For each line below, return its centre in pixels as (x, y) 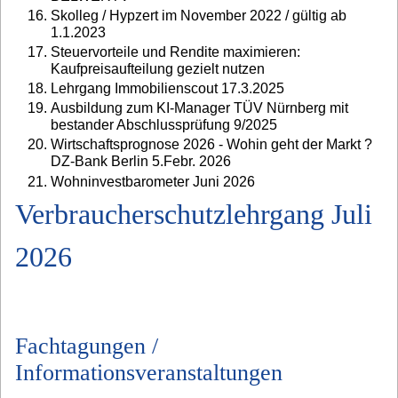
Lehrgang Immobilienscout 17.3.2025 (167, 89)
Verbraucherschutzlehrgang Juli (194, 214)
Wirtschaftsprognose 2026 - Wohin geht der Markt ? (211, 145)
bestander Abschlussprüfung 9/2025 (164, 125)
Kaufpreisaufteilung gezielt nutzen (158, 68)
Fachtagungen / (87, 346)
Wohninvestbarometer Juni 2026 (153, 181)
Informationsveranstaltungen (149, 373)
